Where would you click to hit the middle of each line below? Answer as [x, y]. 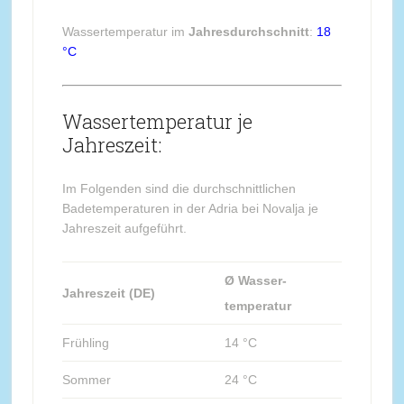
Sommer [86, 379]
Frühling [85, 342]
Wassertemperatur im [125, 31]
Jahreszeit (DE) [108, 293]
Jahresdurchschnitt [248, 31]
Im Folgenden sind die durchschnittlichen [179, 188]
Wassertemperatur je [157, 121]
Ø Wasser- [255, 280]
